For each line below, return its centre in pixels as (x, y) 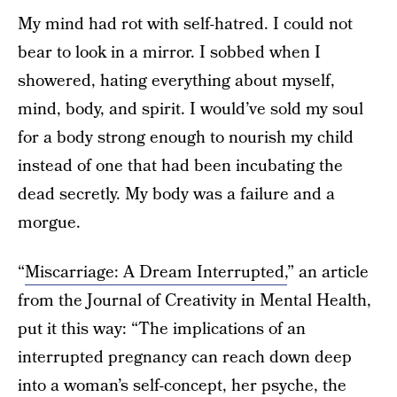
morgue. (49, 223)
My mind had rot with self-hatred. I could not (185, 24)
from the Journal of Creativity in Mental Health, (195, 301)
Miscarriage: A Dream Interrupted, (156, 272)
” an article (328, 272)
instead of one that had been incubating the (180, 166)
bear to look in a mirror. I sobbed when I (169, 53)
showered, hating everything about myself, (176, 81)
